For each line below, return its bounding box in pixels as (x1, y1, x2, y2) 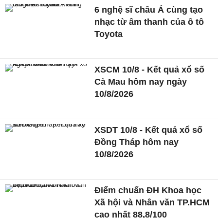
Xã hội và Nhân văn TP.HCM (94, 197, 210, 207)
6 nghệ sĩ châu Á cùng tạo (94, 4, 203, 15)
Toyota (94, 29, 123, 39)
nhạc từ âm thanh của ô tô (94, 17, 204, 27)
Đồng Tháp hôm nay (94, 137, 179, 147)
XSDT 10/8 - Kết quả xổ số (94, 125, 203, 135)
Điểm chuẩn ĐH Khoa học (94, 185, 202, 195)
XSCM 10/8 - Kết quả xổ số (94, 65, 205, 75)
